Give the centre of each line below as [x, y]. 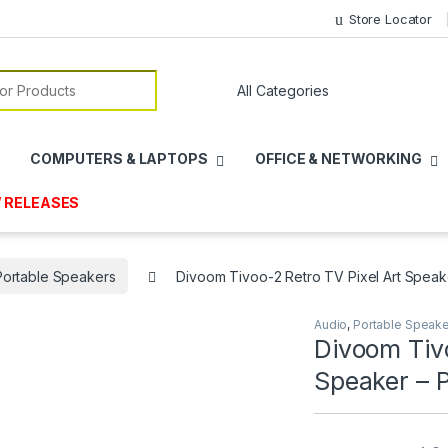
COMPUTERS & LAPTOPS [119, 159]
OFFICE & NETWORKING [338, 159]
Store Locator [390, 18]
